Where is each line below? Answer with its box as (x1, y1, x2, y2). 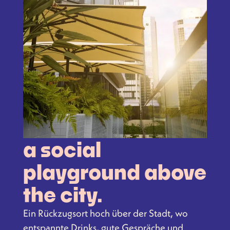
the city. (23, 181, 102, 207)
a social (23, 136, 101, 162)
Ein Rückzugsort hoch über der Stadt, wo (23, 206, 188, 219)
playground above (23, 159, 206, 184)
